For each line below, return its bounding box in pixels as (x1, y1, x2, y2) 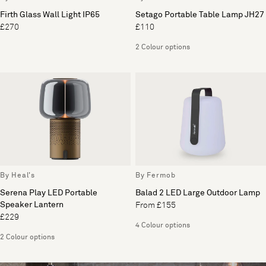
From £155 (135, 201, 176, 210)
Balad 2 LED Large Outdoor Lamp (135, 188, 260, 197)
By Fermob (135, 172, 176, 179)
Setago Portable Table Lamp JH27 (135, 10, 264, 19)
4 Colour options (135, 221, 190, 229)
